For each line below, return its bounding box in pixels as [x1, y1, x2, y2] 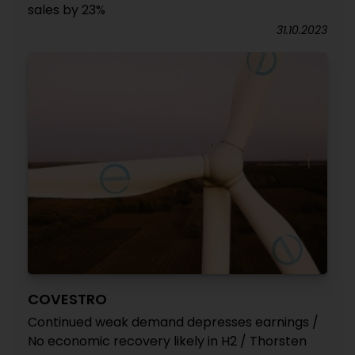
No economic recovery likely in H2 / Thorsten [28, 332, 307, 350]
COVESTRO [28, 289, 107, 309]
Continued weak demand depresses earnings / [28, 313, 319, 331]
